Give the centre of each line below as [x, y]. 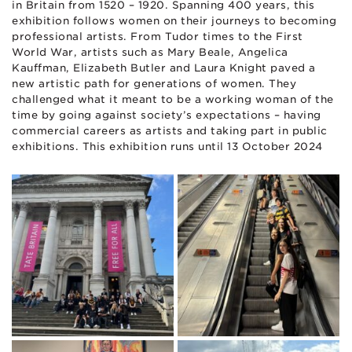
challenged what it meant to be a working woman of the [173, 99]
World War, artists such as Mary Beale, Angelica [150, 52]
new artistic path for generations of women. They [154, 83]
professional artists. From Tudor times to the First [158, 36]
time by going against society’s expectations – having [167, 115]
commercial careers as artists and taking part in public [170, 130]
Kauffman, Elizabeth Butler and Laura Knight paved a [164, 68]
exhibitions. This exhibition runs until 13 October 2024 [167, 146]
